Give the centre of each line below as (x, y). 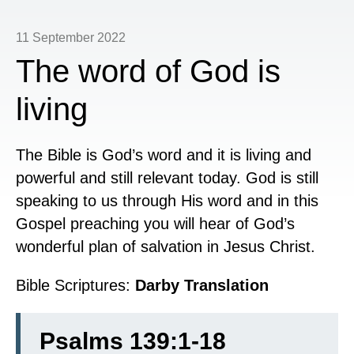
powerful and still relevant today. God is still (167, 178)
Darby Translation (202, 285)
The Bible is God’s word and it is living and (164, 155)
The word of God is (148, 71)
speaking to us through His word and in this (167, 201)
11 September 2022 (71, 38)
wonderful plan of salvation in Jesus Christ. (166, 247)
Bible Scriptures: (73, 285)
